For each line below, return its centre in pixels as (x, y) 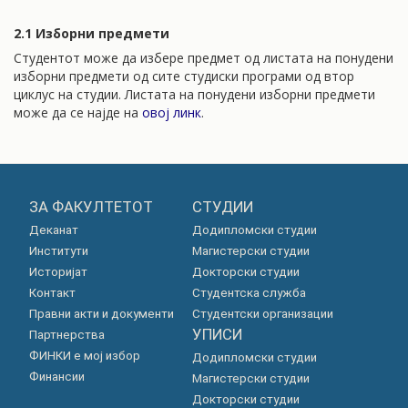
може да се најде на (78, 112)
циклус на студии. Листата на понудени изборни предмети (194, 94)
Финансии (56, 377)
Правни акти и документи (101, 314)
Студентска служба (249, 293)
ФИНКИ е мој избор (84, 356)
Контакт (52, 293)
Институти (58, 251)
